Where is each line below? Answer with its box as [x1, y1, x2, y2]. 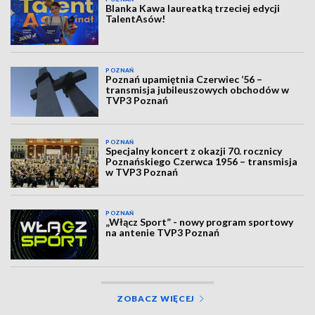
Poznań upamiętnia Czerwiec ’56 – [105, 73, 263, 86]
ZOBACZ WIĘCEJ [116, 292, 195, 304]
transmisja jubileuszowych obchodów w [105, 84, 290, 96]
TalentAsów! [105, 13, 166, 25]
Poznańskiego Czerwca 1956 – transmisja [105, 155, 298, 167]
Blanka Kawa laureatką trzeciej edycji [105, 2, 281, 14]
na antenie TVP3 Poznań [105, 226, 220, 239]
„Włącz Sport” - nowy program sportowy [105, 216, 294, 229]
